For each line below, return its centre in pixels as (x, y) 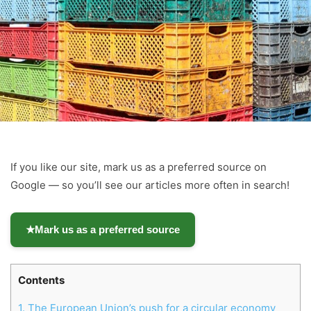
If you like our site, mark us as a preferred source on (138, 167)
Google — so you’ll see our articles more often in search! (150, 185)
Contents (41, 280)
